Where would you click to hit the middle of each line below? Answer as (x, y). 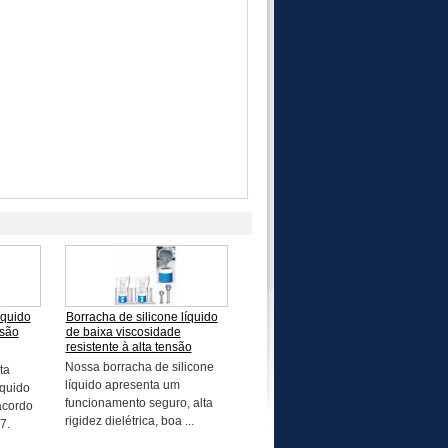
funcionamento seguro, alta (138, 403)
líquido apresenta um (122, 385)
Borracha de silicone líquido (141, 317)
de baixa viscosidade (123, 332)
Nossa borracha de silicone (139, 367)
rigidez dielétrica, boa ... (129, 421)
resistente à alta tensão (128, 347)
